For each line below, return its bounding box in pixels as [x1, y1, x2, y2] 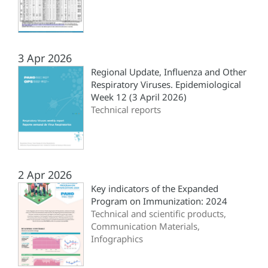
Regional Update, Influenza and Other [91, 66, 246, 78]
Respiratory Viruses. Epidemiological [91, 78, 241, 91]
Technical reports [91, 103, 161, 116]
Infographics [91, 233, 143, 245]
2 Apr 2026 [18, 167, 72, 182]
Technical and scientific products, [91, 208, 226, 220]
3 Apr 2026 [18, 51, 72, 66]
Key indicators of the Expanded [91, 182, 218, 195]
